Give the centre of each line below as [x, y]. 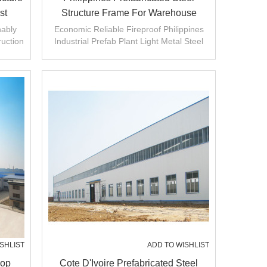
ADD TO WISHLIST [178, 245]
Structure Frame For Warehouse [129, 13]
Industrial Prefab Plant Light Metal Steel [129, 41]
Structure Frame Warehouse [129, 53]
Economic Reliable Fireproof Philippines [129, 29]
